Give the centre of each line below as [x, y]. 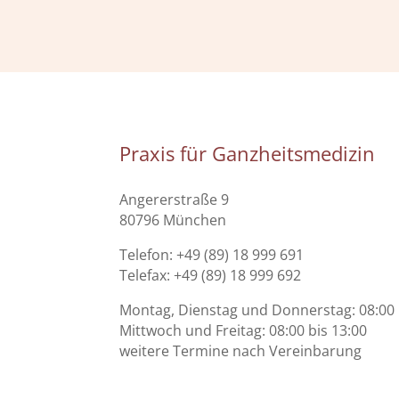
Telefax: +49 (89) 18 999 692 [211, 275]
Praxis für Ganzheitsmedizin [248, 154]
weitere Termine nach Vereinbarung [241, 350]
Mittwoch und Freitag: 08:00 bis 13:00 [244, 330]
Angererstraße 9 [175, 199]
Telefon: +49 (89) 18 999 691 [212, 254]
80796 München [173, 220]
